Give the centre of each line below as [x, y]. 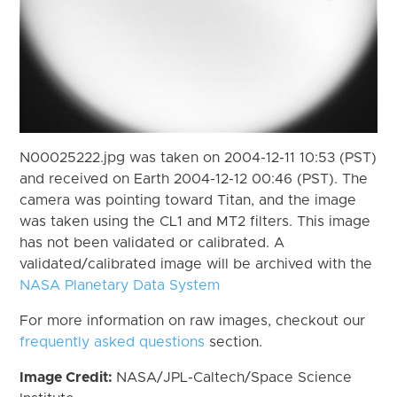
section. [234, 342]
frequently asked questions [113, 342]
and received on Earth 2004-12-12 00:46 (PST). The [194, 179]
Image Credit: [68, 377]
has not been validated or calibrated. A [152, 242]
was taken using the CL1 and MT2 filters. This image [195, 221]
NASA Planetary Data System [120, 285]
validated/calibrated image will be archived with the [196, 264]
